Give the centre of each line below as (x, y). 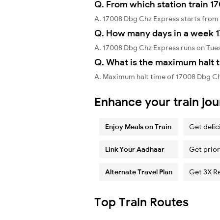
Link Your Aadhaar (135, 149)
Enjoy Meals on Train (138, 126)
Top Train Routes (141, 202)
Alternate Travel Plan (139, 172)
